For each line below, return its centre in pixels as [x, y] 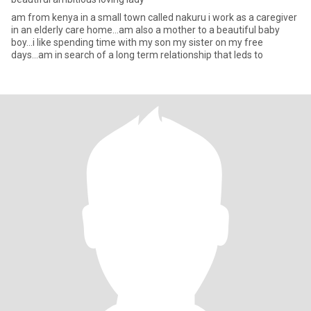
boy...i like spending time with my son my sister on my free [137, 42]
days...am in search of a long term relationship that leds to [137, 55]
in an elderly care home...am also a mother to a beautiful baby [145, 30]
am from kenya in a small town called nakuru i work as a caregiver [154, 17]
